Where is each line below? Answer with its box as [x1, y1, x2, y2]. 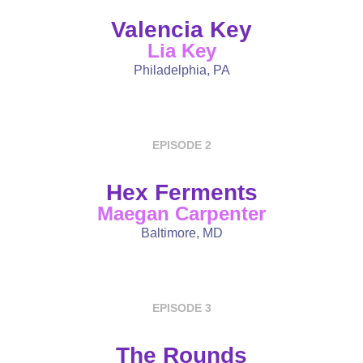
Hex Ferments [105, 180, 258, 206]
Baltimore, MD [140, 226, 223, 241]
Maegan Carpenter [97, 203, 266, 225]
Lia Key [147, 40, 216, 62]
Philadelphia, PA [133, 63, 230, 78]
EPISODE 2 [152, 139, 211, 152]
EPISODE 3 [152, 301, 211, 315]
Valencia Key [111, 17, 252, 43]
